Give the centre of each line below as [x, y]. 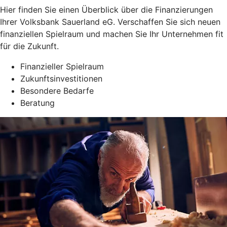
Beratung [37, 103]
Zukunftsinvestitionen [61, 78]
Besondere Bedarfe [57, 90]
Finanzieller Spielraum [62, 66]
